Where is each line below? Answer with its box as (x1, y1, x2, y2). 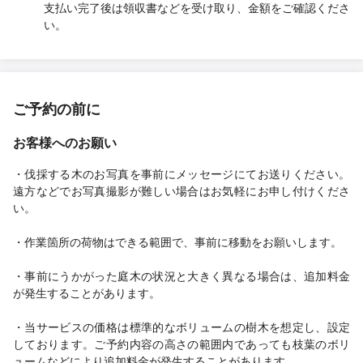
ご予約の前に (13, 98, 100, 119)
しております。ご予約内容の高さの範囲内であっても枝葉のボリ (13, 335, 350, 352)
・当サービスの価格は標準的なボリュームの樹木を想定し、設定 (13, 318, 350, 335)
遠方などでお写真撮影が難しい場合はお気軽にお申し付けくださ (13, 182, 350, 199)
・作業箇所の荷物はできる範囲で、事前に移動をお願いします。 (13, 233, 342, 250)
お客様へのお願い (13, 133, 117, 152)
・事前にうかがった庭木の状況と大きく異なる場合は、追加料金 (13, 267, 350, 284)
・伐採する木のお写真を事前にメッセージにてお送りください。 (13, 165, 350, 181)
